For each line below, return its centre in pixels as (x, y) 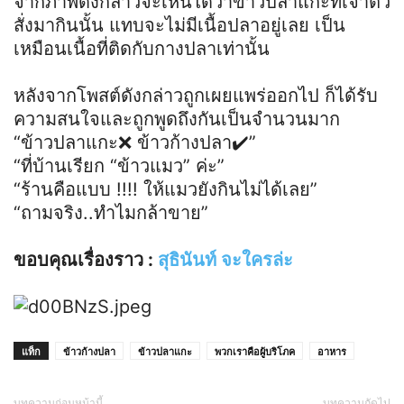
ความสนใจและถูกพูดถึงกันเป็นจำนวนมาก (177, 119)
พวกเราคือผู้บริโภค (255, 351)
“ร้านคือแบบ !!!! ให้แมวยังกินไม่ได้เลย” (165, 189)
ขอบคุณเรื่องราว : (86, 259)
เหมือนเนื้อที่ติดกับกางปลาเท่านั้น (142, 48)
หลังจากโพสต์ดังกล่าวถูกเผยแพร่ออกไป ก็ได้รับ (196, 95)
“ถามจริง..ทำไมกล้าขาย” (111, 212)
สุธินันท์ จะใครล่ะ (225, 259)
